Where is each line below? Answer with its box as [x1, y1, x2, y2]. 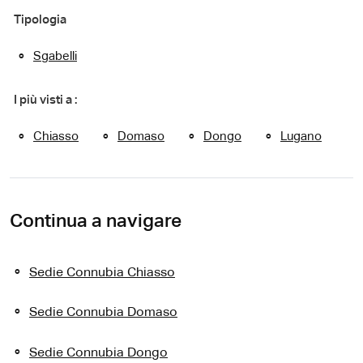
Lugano [280, 130, 322, 143]
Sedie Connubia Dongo [29, 346, 168, 360]
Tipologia [14, 13, 66, 26]
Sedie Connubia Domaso [29, 306, 177, 320]
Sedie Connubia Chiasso [29, 266, 175, 280]
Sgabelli [33, 49, 77, 62]
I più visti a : [14, 94, 77, 107]
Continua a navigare [10, 211, 181, 231]
